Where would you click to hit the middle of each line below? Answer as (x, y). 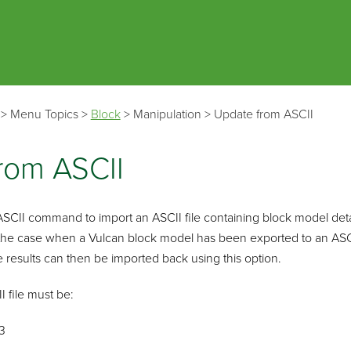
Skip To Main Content (175, 23)
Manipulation (167, 114)
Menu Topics (44, 114)
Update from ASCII (263, 114)
